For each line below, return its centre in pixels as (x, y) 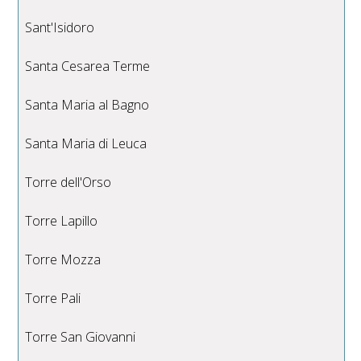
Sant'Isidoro (60, 27)
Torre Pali (53, 298)
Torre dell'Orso (68, 182)
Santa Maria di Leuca (86, 143)
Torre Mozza (63, 259)
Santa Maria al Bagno (87, 104)
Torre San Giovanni (81, 336)
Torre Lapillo (62, 220)
